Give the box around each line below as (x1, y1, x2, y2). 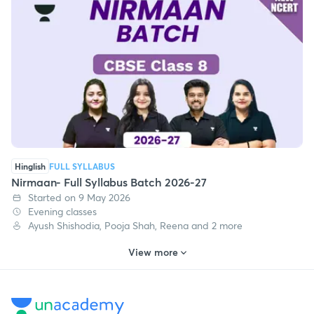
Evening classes (28, 205, 97, 219)
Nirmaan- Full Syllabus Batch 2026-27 (11, 175, 207, 190)
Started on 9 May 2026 (28, 191, 130, 205)
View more (128, 245, 178, 259)
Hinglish (15, 161, 46, 172)
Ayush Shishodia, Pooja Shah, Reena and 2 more (28, 219, 243, 233)
